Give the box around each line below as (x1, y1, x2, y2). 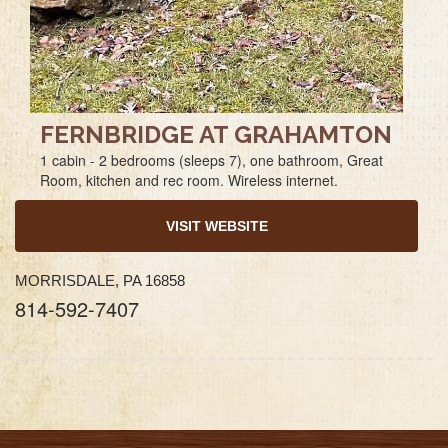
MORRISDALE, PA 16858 (15, 271, 185, 289)
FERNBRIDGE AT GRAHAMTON (40, 120, 392, 150)
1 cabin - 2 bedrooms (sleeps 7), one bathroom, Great (40, 149, 383, 170)
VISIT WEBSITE (165, 217, 268, 234)
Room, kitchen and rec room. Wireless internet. (40, 169, 338, 190)
